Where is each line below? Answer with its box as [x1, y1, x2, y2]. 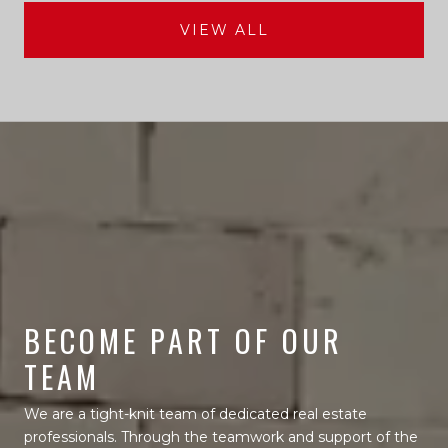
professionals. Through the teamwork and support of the [24, 427, 418, 446]
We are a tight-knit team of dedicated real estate [24, 404, 367, 423]
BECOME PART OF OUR [24, 317, 343, 363]
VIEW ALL [179, 20, 269, 39]
